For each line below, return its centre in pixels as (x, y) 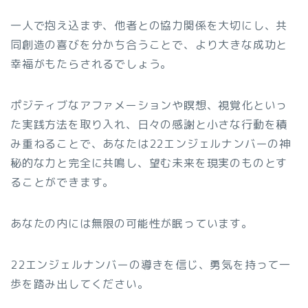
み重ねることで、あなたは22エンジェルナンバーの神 (151, 144)
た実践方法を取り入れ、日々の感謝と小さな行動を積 (149, 125)
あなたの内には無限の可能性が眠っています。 (132, 224)
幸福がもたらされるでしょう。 (91, 64)
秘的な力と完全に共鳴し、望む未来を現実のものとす (149, 163)
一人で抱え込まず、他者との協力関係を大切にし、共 (149, 26)
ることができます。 (63, 183)
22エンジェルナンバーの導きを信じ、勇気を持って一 (151, 265)
